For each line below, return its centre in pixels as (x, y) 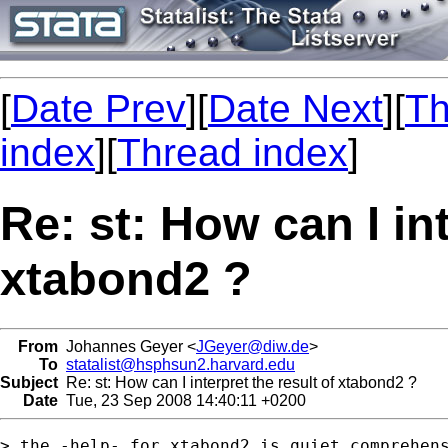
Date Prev (98, 108)
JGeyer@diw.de (252, 346)
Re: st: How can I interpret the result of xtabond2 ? (237, 382)
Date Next (295, 108)
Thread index (232, 152)
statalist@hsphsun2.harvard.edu (180, 364)
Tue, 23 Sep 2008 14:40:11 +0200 (182, 400)
